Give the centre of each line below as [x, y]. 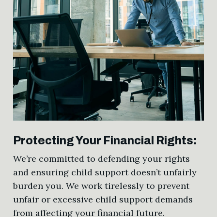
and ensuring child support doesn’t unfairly [105, 172]
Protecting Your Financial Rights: [105, 141]
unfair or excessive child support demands [103, 200]
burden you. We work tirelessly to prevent [101, 186]
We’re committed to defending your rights [101, 159]
